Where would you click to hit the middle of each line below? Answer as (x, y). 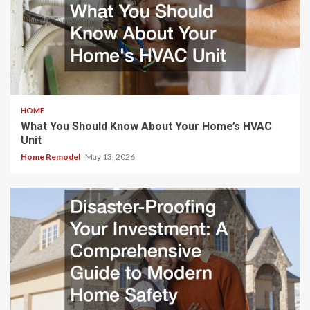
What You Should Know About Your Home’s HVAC (146, 127)
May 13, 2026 (110, 157)
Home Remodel (51, 157)
